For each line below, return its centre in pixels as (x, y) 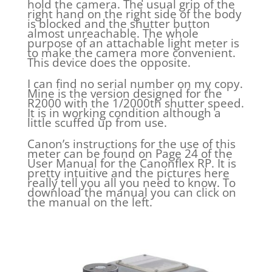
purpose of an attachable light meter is (133, 43)
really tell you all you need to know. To (131, 182)
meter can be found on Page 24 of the (130, 153)
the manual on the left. (90, 202)
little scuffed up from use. (97, 122)
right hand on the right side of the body (134, 14)
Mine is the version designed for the (124, 93)
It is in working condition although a (124, 113)
